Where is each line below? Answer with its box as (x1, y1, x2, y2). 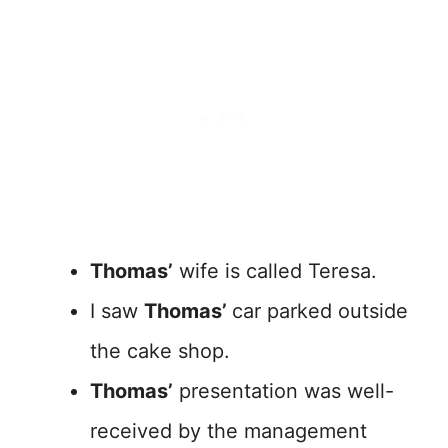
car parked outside (232, 299, 408, 324)
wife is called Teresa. (173, 259, 377, 284)
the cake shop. (90, 339, 230, 364)
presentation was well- (173, 379, 394, 404)
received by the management (90, 419, 367, 444)
